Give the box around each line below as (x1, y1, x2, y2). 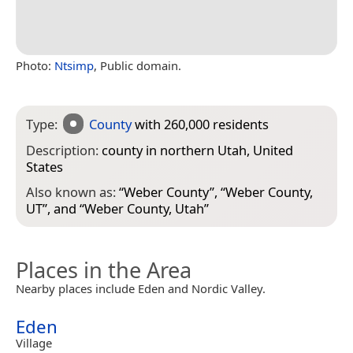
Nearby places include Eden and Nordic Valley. (16, 281, 266, 297)
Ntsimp (54, 57, 94, 73)
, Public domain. (94, 57, 181, 73)
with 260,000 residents (132, 114, 269, 133)
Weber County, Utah (84, 199, 204, 218)
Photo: (16, 57, 54, 73)
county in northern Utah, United (102, 140, 293, 159)
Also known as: (26, 183, 119, 202)
